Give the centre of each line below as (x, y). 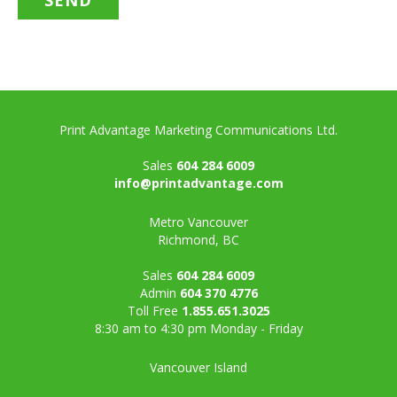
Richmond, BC (198, 239)
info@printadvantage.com (198, 183)
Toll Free (152, 310)
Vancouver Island (198, 367)
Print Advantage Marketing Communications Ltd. (198, 129)
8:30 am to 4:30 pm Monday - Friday (198, 328)
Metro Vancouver (198, 222)
